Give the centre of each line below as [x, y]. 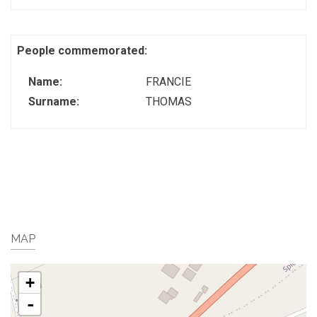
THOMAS [168, 102]
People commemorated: [83, 51]
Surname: [55, 102]
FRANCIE [168, 82]
